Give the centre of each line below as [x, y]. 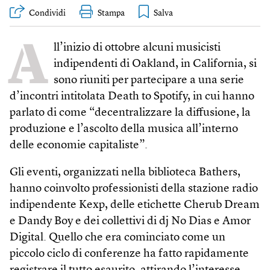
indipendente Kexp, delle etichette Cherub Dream [135, 205]
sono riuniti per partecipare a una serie [149, 80]
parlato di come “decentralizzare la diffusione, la [130, 113]
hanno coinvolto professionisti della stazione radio [134, 189]
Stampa [111, 13]
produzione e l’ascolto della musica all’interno [124, 129]
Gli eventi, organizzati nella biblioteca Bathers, [125, 172]
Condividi [47, 13]
